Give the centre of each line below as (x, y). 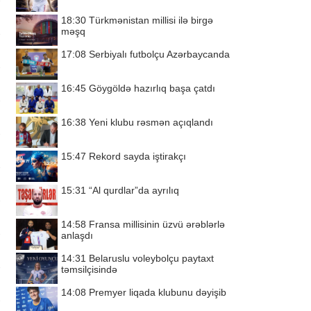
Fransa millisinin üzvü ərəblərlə (157, 224)
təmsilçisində (89, 269)
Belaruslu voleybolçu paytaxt (151, 258)
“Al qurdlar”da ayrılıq (134, 190)
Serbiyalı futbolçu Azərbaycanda (159, 54)
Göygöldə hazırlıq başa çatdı (152, 88)
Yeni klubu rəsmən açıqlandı (151, 122)
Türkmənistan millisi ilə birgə (151, 20)
